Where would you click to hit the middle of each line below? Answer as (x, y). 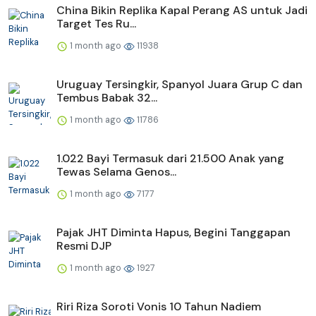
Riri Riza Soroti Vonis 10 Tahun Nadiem (159, 307)
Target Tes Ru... (96, 24)
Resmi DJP (84, 246)
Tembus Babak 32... (107, 98)
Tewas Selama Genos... (116, 172)
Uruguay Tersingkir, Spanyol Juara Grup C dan (180, 85)
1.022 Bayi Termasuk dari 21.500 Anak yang (170, 159)
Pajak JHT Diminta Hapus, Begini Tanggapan (174, 233)
